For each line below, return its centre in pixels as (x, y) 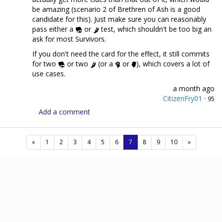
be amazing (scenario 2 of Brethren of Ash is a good (116, 9)
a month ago (194, 88)
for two (45, 63)
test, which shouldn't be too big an (155, 29)
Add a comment (64, 111)
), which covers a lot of (173, 63)
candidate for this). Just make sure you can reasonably (119, 19)
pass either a (54, 29)
